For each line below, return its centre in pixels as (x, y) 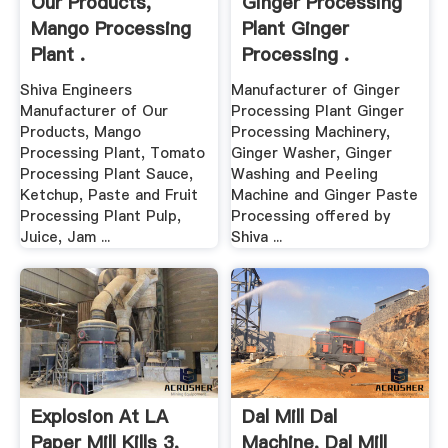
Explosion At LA (99, 416)
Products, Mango (80, 131)
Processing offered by (311, 215)
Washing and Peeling (305, 173)
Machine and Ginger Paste (325, 194)
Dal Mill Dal (290, 416)
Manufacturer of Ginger (316, 89)
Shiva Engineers (75, 89)
